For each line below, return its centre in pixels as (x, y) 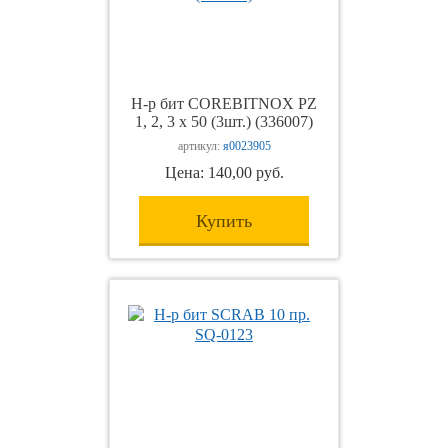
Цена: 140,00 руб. (224, 172)
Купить (224, 221)
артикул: (200, 146)
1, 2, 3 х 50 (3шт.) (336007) (224, 121)
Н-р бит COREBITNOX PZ (224, 103)
